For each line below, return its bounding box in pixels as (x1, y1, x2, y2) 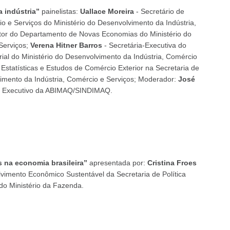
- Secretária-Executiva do (102, 41, 186, 49)
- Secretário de (133, 7, 184, 15)
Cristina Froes (147, 159, 197, 167)
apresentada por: (87, 159, 147, 167)
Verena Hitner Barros (30, 41, 102, 49)
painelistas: (39, 7, 80, 15)
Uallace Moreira (80, 7, 134, 15)
